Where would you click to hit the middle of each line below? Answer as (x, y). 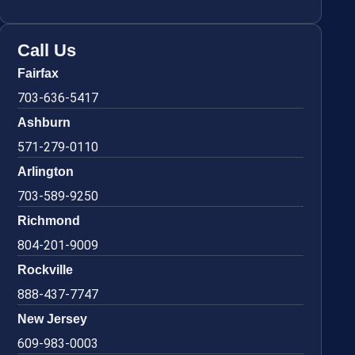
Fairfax (38, 73)
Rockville (46, 269)
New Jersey (53, 319)
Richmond (49, 220)
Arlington (46, 171)
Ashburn (44, 122)
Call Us (47, 50)
